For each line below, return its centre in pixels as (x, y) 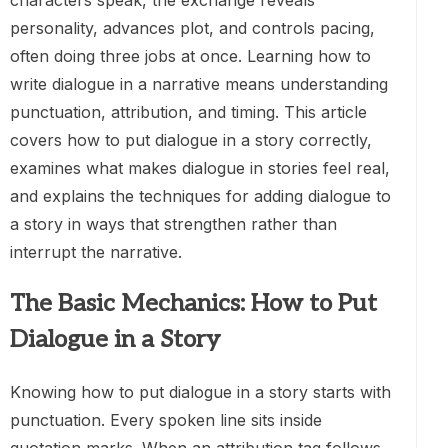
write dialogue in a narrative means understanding (199, 84)
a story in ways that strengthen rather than (173, 224)
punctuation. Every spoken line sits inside (166, 420)
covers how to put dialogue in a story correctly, (191, 140)
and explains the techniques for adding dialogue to (200, 196)
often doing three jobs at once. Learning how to (190, 56)
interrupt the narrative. (96, 252)
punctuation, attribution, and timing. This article (188, 112)
